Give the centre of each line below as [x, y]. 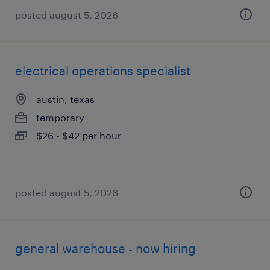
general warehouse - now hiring [105, 248]
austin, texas [65, 99]
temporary [60, 117]
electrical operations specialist [103, 71]
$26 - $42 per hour [79, 135]
